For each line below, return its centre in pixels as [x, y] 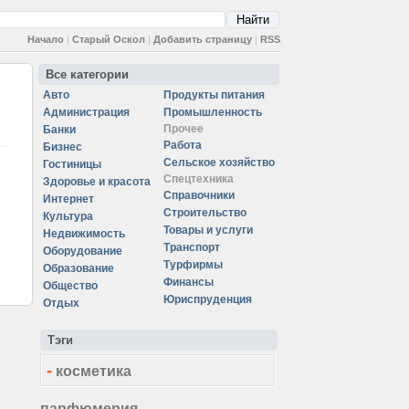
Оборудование [83, 251]
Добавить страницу [203, 39]
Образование [79, 268]
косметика [94, 371]
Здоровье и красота [97, 182]
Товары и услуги [208, 230]
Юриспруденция [208, 299]
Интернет [68, 199]
